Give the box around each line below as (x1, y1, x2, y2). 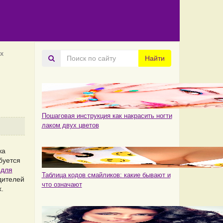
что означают (41, 181, 82, 188)
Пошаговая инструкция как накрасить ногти (41, 112, 172, 119)
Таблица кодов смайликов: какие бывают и (41, 171, 171, 179)
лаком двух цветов (41, 121, 99, 129)
